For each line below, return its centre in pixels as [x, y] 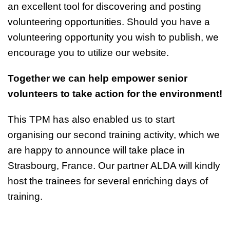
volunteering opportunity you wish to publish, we [113, 37]
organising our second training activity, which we [114, 135]
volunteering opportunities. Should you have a [109, 22]
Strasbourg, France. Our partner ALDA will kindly [114, 165]
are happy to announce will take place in [96, 150]
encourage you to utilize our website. [88, 52]
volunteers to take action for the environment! [115, 93]
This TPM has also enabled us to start [91, 119]
